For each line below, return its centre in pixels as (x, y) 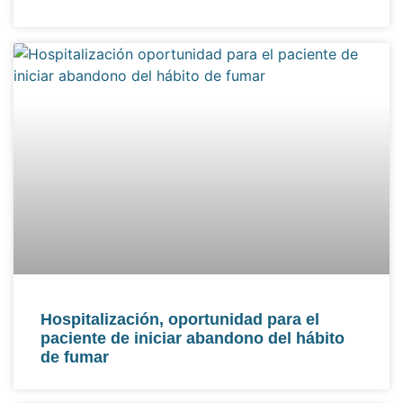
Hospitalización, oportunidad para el (180, 320)
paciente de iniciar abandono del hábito (193, 339)
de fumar (75, 358)
